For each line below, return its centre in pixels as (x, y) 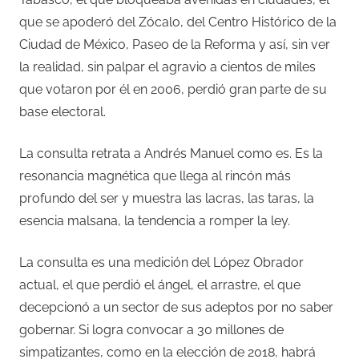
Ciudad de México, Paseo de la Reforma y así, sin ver (175, 45)
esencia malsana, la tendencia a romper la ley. (155, 221)
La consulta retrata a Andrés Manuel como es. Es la (171, 154)
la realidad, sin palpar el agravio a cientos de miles (167, 67)
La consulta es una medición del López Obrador (161, 263)
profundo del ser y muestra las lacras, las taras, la (167, 199)
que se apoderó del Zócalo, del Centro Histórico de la (178, 22)
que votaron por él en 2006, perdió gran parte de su (173, 90)
